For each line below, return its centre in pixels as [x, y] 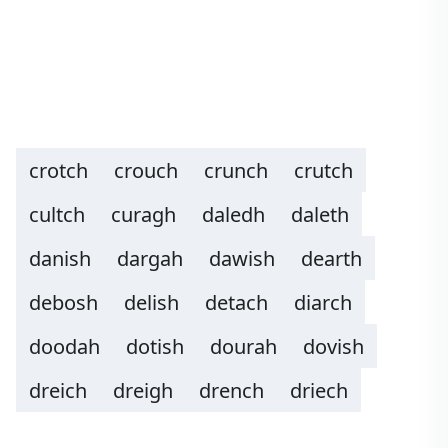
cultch [57, 214]
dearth [331, 258]
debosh [63, 302]
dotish [155, 346]
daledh [233, 214]
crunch [236, 170]
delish [151, 302]
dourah [243, 346]
